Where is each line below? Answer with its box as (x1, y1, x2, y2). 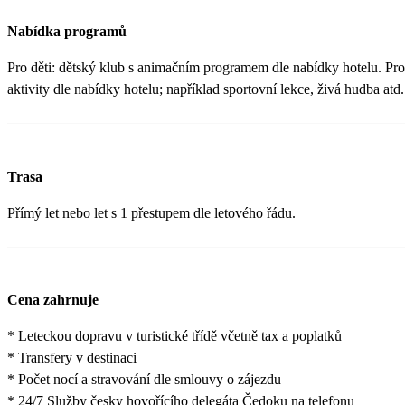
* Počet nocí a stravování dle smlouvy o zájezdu (7, 371, 281, 387)
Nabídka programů (7, 24, 127, 40)
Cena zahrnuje (7, 291, 99, 307)
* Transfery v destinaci (7, 349, 137, 365)
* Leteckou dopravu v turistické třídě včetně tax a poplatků (7, 327, 342, 344)
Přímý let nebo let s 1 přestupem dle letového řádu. (7, 204, 296, 221)
